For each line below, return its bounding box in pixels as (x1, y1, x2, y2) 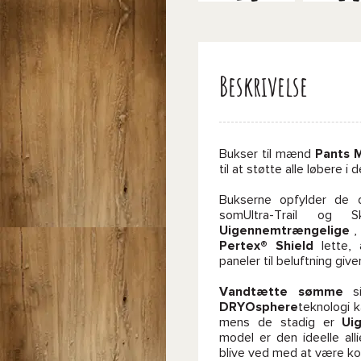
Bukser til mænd (219, 147, 316, 160)
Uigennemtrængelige (219, 224, 350, 237)
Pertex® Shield (219, 239, 314, 252)
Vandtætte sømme (219, 285, 343, 298)
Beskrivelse (219, 68, 308, 104)
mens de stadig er (219, 316, 342, 329)
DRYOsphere (219, 301, 298, 313)
